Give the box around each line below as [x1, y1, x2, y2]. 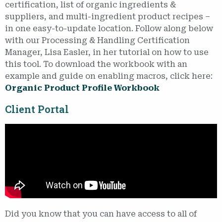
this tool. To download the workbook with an [5, 59, 187, 69]
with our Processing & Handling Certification [5, 35, 190, 45]
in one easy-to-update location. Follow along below [5, 23, 213, 33]
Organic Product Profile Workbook [5, 83, 160, 93]
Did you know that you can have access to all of [5, 209, 197, 219]
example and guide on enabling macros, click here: [5, 71, 213, 81]
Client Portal [5, 102, 69, 115]
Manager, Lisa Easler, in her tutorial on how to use [5, 47, 209, 57]
